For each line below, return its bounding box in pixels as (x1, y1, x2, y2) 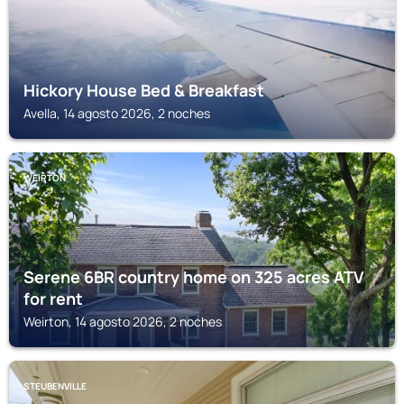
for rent (23, 288, 83, 309)
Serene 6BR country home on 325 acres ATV (23, 266, 364, 288)
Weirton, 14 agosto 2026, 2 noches (23, 313, 222, 330)
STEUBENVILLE (23, 380, 87, 392)
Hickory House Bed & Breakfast (23, 79, 264, 101)
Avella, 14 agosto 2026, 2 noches (23, 105, 210, 122)
